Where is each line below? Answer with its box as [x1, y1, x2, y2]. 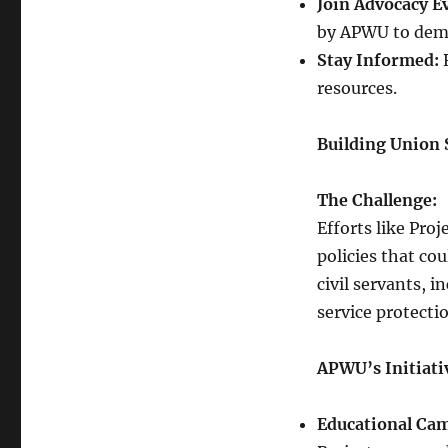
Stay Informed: [316, 50, 439, 70]
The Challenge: [316, 190, 437, 210]
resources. [316, 78, 397, 98]
